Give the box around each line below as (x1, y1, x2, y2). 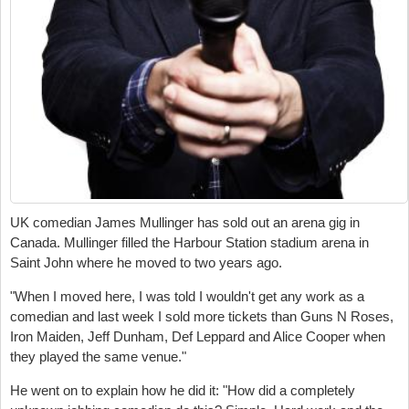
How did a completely (227, 382, 355, 398)
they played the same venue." (10, 348, 186, 364)
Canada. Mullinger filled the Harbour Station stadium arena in (10, 234, 369, 250)
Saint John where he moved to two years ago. (10, 254, 282, 270)
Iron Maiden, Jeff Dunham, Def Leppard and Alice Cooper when (10, 328, 385, 344)
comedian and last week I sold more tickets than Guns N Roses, (10, 308, 393, 324)
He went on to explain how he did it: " (10, 382, 227, 398)
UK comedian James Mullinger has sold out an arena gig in (10, 214, 360, 230)
